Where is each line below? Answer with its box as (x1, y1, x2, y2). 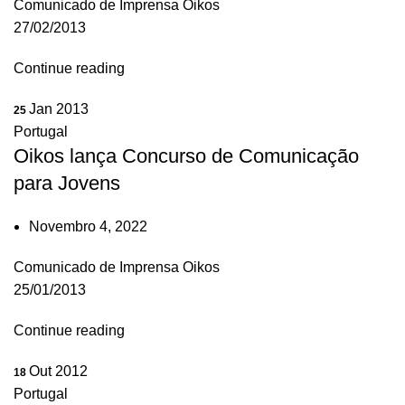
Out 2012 (29, 363, 88, 379)
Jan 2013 (29, 100, 89, 117)
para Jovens (14, 171, 120, 194)
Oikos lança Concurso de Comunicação (14, 144, 359, 167)
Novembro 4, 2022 (29, 218, 147, 234)
